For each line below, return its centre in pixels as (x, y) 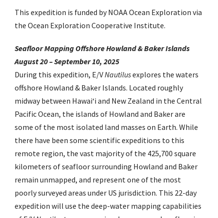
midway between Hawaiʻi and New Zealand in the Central (108, 101)
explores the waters (165, 75)
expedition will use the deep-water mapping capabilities (108, 206)
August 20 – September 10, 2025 (67, 62)
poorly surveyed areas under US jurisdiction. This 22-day (106, 193)
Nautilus (118, 75)
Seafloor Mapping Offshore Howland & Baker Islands (102, 48)
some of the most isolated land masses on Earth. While (106, 127)
